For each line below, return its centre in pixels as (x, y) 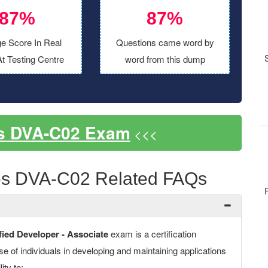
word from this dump (165, 59)
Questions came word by (165, 42)
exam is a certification (152, 234)
